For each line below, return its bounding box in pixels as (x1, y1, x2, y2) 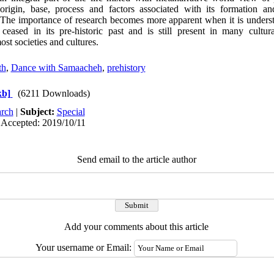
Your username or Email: (35, 242, 134, 253)
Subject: (20, 106, 57, 117)
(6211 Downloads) (17, 88, 90, 98)
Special (56, 106, 85, 117)
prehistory (106, 62, 146, 73)
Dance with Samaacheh (10, 62, 102, 73)
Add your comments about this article (64, 221, 209, 232)
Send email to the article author (76, 154, 196, 165)
